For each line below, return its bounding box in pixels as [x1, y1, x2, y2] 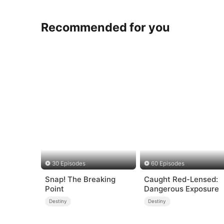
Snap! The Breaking [44, 174, 115, 184]
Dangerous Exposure [143, 183, 219, 193]
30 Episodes [51, 160, 85, 167]
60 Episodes [151, 160, 185, 167]
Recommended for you [41, 19, 170, 34]
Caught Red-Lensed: [143, 174, 218, 184]
